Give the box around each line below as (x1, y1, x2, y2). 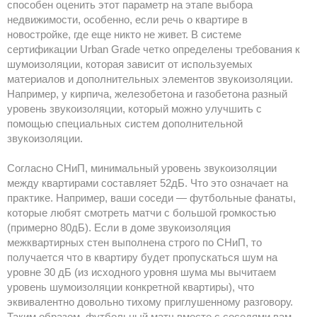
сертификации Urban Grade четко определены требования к (7, 43, 300, 56)
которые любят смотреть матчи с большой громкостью (7, 207, 276, 219)
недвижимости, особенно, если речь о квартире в (7, 13, 248, 26)
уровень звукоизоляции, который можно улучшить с (7, 103, 262, 115)
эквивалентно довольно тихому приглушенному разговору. (7, 296, 293, 309)
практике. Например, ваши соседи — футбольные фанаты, (7, 192, 296, 204)
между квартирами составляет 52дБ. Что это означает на (7, 177, 288, 190)
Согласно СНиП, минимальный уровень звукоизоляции (7, 162, 277, 175)
